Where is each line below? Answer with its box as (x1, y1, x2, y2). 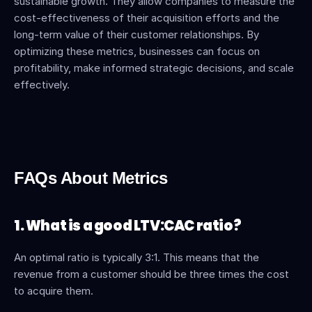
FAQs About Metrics (14, 169, 168, 187)
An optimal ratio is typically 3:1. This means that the (14, 251, 259, 264)
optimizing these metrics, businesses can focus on (14, 45, 260, 58)
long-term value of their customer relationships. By (14, 28, 259, 41)
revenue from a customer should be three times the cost (14, 267, 289, 281)
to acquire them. (14, 284, 93, 297)
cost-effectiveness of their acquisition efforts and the (14, 11, 279, 24)
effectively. (14, 78, 70, 91)
